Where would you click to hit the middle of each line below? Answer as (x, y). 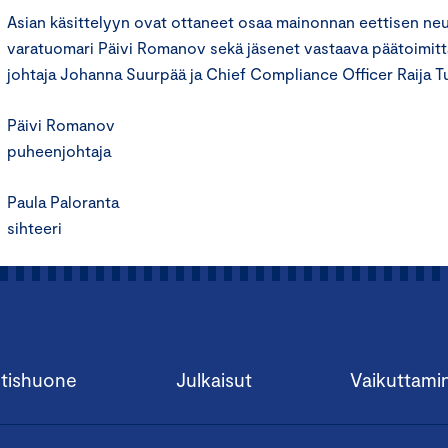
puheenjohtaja (59, 150)
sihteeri (34, 227)
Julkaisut (213, 379)
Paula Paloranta (63, 201)
